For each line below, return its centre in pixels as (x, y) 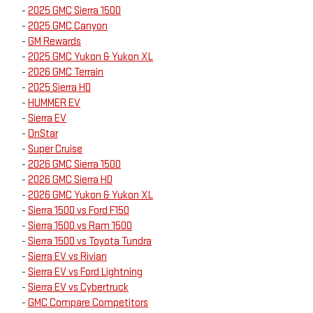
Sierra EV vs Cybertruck (78, 288)
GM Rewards (54, 42)
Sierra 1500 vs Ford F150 (79, 211)
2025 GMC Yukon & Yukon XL (90, 57)
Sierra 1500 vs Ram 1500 (80, 226)
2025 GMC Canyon (68, 27)
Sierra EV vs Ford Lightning (85, 272)
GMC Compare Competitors (88, 303)
